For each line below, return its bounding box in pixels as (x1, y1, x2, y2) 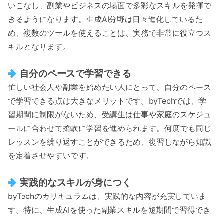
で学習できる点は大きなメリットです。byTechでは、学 (8, 95, 206, 106)
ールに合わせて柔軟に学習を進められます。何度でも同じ (8, 123, 211, 133)
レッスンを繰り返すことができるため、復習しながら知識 (8, 136, 211, 147)
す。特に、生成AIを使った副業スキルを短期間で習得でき (8, 204, 211, 215)
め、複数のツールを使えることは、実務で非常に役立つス (8, 27, 211, 38)
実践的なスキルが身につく (19, 176, 131, 188)
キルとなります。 (8, 41, 70, 51)
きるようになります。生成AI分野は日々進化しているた (8, 14, 203, 24)
